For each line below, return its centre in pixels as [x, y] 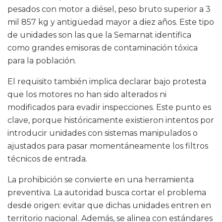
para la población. [42, 61]
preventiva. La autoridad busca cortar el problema [107, 193]
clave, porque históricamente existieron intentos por [111, 120]
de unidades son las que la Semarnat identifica [99, 35]
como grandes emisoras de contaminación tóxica [103, 48]
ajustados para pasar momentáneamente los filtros [108, 146]
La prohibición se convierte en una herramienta [101, 180]
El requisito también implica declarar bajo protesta [107, 82]
